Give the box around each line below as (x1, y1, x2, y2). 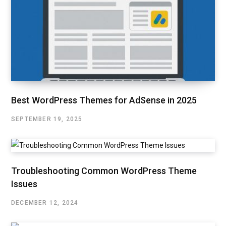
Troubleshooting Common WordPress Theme (11, 165, 197, 176)
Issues (11, 178, 37, 189)
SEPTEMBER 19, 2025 (11, 115, 83, 123)
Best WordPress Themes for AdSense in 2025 (11, 94, 197, 105)
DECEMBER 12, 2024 (11, 199, 79, 206)
